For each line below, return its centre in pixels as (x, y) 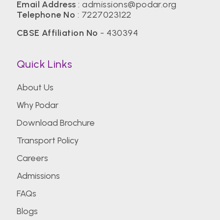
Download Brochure (55, 123)
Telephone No (46, 14)
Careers (32, 158)
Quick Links (44, 64)
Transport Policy (47, 140)
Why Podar (37, 105)
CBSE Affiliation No (57, 33)
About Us (35, 87)
